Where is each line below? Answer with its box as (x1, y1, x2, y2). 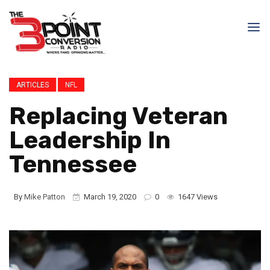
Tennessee (9, 150, 137, 178)
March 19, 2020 (84, 192, 136, 201)
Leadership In (9, 126, 171, 154)
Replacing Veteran (9, 102, 228, 130)
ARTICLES (16, 81, 49, 89)
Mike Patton (24, 192, 65, 201)
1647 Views (176, 192, 218, 201)
